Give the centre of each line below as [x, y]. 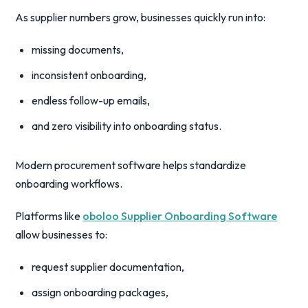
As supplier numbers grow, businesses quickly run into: [141, 17]
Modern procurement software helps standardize [131, 165]
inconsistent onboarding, [89, 75]
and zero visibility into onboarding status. [127, 126]
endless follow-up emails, [91, 100]
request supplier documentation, [108, 267]
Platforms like [49, 216]
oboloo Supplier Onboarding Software [180, 216]
